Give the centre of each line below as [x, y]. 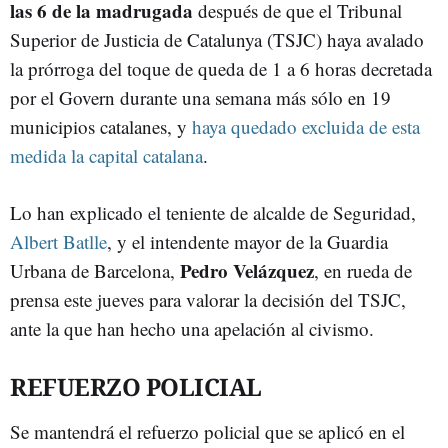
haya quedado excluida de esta [306, 126]
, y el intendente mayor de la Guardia [247, 241]
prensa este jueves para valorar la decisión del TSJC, [208, 299]
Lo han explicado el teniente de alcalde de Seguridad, [213, 212]
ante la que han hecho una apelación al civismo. [192, 328]
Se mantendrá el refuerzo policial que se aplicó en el [207, 431]
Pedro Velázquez [247, 270]
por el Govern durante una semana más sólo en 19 [200, 97]
